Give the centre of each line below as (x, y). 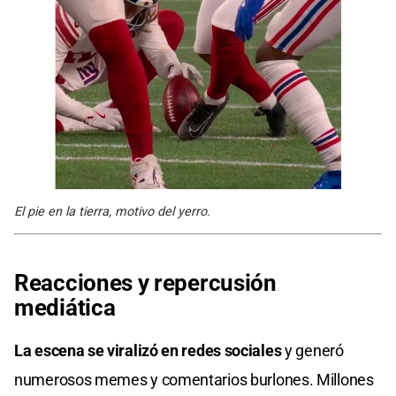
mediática (65, 307)
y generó (312, 350)
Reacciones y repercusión (145, 282)
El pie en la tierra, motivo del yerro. (112, 211)
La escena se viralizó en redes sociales (148, 350)
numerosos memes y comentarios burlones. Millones (194, 379)
